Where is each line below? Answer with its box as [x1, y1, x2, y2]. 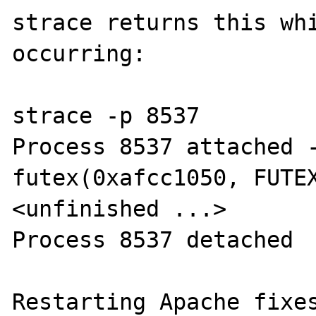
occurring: [12, 41, 147, 66]
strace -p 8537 [12, 103, 200, 128]
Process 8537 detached [12, 227, 294, 253]
